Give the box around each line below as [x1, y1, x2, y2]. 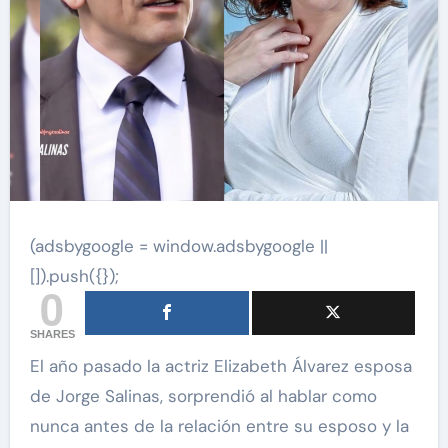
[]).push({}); [29, 264, 119, 287]
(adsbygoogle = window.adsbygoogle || [29, 234, 328, 257]
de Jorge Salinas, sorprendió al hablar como [29, 384, 377, 407]
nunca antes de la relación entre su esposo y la [29, 414, 409, 437]
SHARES [29, 327, 75, 340]
